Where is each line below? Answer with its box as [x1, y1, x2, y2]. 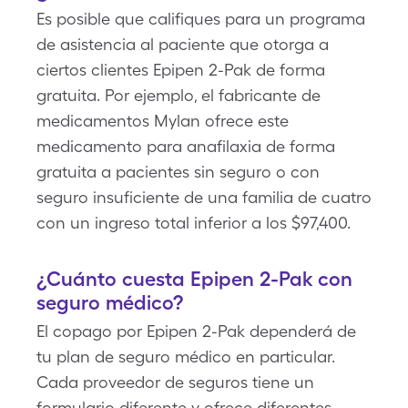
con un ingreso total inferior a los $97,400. [36, 213, 351, 232]
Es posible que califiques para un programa [36, 9, 365, 28]
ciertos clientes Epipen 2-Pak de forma [36, 60, 325, 79]
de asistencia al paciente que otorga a [36, 35, 329, 54]
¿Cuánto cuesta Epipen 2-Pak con [36, 267, 352, 291]
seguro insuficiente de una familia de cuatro [36, 188, 372, 207]
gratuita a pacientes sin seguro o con [36, 162, 320, 181]
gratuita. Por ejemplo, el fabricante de [36, 86, 321, 105]
